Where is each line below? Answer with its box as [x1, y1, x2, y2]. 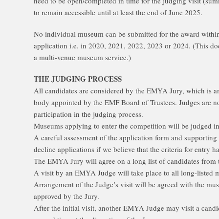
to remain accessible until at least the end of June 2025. [34, 7, 202, 17]
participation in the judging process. [34, 109, 143, 119]
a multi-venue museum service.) [34, 52, 131, 62]
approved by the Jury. [34, 191, 99, 201]
